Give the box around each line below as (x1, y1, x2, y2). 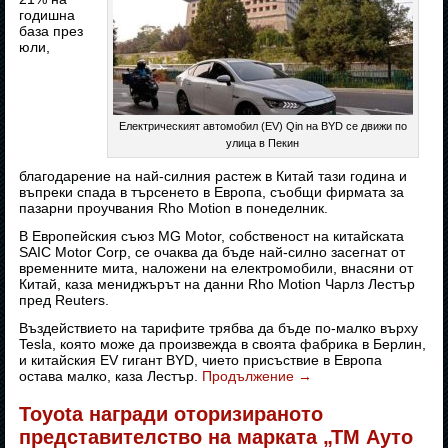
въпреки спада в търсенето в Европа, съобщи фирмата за (19, 184, 405, 201)
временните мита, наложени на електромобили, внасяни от (19, 260, 414, 277)
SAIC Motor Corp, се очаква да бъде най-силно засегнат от (19, 244, 406, 261)
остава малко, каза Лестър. (19, 368, 203, 385)
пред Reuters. (19, 292, 110, 309)
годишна (19, 7, 76, 24)
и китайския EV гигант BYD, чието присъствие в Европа (19, 352, 383, 369)
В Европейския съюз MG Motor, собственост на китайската (19, 228, 405, 245)
